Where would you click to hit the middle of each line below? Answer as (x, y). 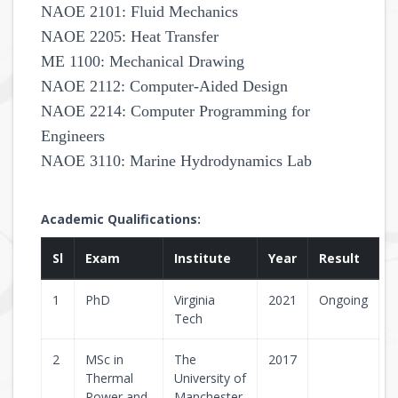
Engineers (73, 136)
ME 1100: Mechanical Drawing (143, 61)
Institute (203, 258)
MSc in (104, 359)
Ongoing (343, 300)
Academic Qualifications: (121, 219)
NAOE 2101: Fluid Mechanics (139, 12)
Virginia (195, 300)
